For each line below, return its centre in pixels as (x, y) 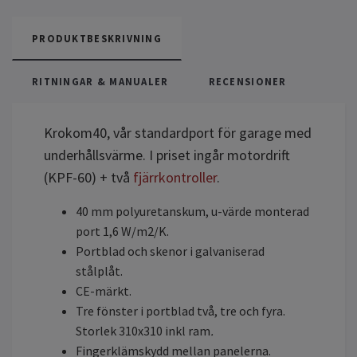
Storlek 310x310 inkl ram (143, 331)
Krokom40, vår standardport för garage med (178, 133)
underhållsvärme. (95, 155)
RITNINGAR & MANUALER (100, 82)
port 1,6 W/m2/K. (122, 231)
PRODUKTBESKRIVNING (97, 39)
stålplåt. (99, 271)
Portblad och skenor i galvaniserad (170, 251)
